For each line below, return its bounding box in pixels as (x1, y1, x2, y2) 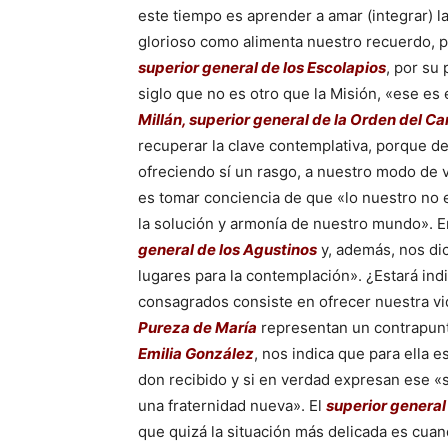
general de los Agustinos (138, 240, 317, 259)
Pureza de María (138, 318, 257, 337)
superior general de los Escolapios (138, 58, 386, 77)
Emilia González (138, 344, 254, 363)
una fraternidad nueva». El (138, 396, 326, 415)
